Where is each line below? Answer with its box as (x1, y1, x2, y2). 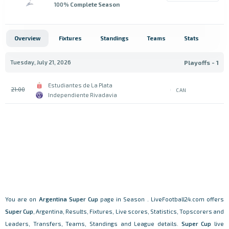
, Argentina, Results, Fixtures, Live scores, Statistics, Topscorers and (33, 208, 224, 215)
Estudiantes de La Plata (48, 82, 112, 88)
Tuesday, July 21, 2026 (10, 59, 71, 65)
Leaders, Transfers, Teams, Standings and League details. (5, 220, 181, 227)
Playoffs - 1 (184, 59, 219, 66)
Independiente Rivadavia (48, 91, 117, 98)
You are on (5, 196, 39, 202)
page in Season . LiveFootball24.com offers (98, 196, 224, 202)
